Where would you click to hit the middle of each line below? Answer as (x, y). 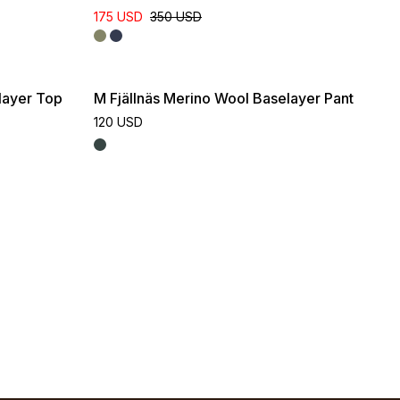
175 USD (118, 17)
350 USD (176, 17)
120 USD (118, 122)
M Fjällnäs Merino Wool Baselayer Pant (224, 98)
